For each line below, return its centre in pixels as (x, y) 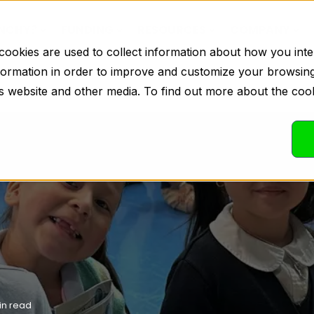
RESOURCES (172, 29)
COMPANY (260, 29)
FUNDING (87, 29)
